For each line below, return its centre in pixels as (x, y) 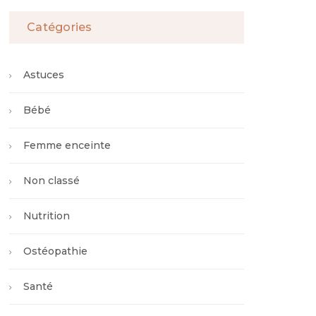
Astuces (44, 75)
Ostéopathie (55, 251)
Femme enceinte (67, 145)
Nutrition (47, 216)
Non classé (51, 181)
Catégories (60, 27)
